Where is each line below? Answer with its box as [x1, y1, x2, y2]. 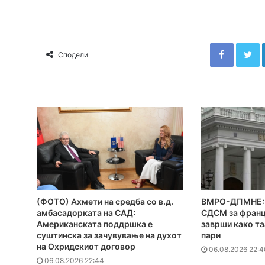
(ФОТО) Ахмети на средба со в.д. [37, 196, 173, 206]
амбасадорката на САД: [37, 207, 135, 218]
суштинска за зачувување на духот [37, 230, 182, 240]
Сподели [58, 50, 88, 60]
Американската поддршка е [37, 218, 153, 229]
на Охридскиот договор [37, 241, 135, 251]
